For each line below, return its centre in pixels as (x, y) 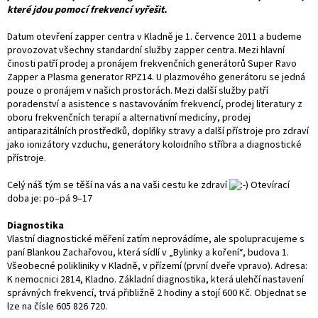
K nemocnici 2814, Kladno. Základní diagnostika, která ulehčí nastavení (155, 279)
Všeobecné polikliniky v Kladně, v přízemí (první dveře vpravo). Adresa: (157, 266)
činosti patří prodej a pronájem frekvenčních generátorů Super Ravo (152, 64)
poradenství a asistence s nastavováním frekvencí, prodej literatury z (155, 104)
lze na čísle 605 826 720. (57, 306)
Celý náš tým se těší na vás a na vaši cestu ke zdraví (118, 185)
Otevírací (269, 185)
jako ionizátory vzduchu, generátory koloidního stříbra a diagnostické (154, 144)
